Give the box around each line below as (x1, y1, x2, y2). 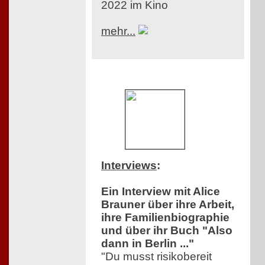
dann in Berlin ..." (101, 237, 194, 250)
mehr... (101, 25, 135, 38)
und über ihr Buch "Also (101, 224, 232, 237)
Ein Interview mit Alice (101, 185, 220, 198)
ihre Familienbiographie (101, 211, 230, 224)
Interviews (101, 159, 157, 172)
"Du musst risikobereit (101, 250, 212, 263)
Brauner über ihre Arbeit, (101, 198, 234, 211)
